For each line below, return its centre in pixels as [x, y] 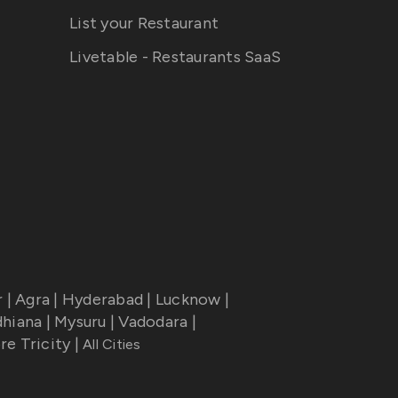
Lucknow [188, 299]
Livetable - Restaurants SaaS [175, 57]
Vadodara [153, 322]
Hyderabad [102, 299]
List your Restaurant [144, 23]
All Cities [110, 344]
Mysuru [80, 322]
